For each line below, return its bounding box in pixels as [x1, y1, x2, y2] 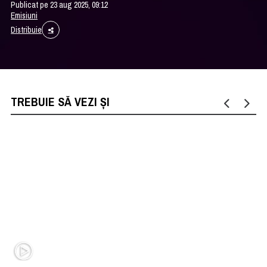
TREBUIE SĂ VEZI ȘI [11, 93, 110, 110]
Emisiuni [11, 10, 38, 21]
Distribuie [11, 24, 42, 35]
